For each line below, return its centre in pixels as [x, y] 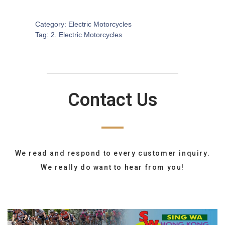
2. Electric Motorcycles [86, 35]
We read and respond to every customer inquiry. [113, 153]
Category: [52, 24]
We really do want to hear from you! [112, 167]
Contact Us [113, 100]
